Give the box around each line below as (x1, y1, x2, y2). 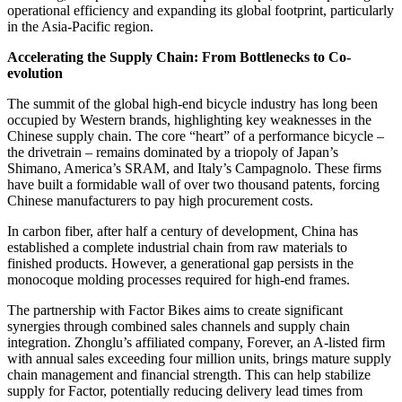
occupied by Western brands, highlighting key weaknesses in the (7, 111, 371, 127)
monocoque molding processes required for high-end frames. (7, 271, 350, 287)
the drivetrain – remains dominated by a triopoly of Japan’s (7, 144, 338, 160)
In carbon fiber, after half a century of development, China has (7, 223, 358, 239)
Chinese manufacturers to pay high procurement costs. (7, 192, 313, 208)
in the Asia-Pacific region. (7, 18, 153, 34)
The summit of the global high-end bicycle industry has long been (7, 95, 378, 111)
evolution (7, 65, 63, 81)
